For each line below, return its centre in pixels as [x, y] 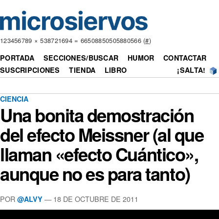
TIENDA [82, 70]
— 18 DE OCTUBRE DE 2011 [90, 198]
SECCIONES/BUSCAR [81, 58]
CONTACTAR [185, 58]
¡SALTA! [191, 70]
